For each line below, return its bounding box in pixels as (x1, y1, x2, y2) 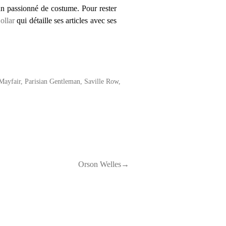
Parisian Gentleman (24, 77, 80, 85)
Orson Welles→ (78, 160, 129, 168)
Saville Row (84, 77, 119, 85)
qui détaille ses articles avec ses (15, 16, 117, 25)
